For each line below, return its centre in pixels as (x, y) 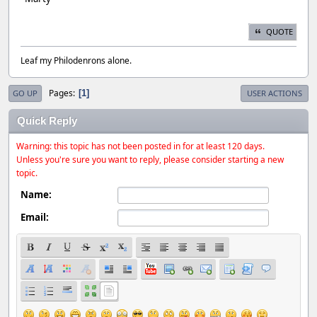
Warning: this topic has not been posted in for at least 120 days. (140, 146)
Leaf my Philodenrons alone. (76, 60)
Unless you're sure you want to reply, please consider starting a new (150, 159)
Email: (35, 217)
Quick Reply (47, 121)
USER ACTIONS (275, 93)
